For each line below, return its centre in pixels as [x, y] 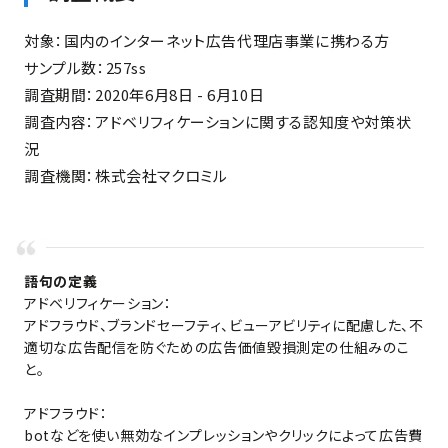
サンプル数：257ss [85, 67]
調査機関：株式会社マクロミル [127, 175]
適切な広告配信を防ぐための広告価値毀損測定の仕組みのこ [217, 346]
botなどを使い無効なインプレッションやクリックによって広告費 [223, 434]
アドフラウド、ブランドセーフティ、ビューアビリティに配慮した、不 [224, 324]
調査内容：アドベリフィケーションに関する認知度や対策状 [218, 121]
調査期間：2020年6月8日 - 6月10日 [144, 94]
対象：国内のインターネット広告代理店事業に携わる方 [209, 40]
